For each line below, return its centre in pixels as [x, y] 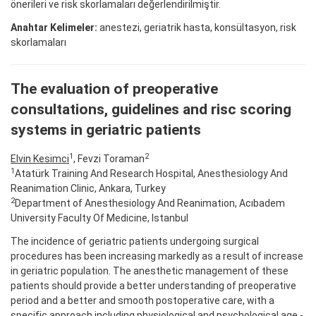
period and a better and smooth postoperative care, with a [142, 301]
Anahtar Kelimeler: [54, 27]
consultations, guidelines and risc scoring [151, 109]
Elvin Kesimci [40, 159]
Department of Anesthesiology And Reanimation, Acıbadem [150, 203]
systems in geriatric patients [106, 129]
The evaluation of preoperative [114, 89]
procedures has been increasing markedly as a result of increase [157, 256]
